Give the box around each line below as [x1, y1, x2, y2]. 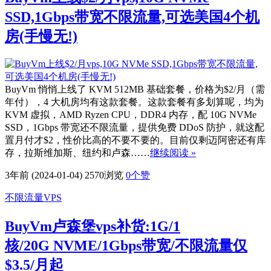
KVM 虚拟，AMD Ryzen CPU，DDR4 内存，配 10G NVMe [5, 109, 256, 120]
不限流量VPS [5, 192, 62, 203]
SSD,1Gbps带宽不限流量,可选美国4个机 [5, 8, 260, 25]
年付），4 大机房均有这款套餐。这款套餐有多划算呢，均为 [5, 96, 264, 107]
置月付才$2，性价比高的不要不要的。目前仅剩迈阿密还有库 [5, 134, 266, 145]
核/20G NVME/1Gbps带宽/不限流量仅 [5, 237, 247, 253]
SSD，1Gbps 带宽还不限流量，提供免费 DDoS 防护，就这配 [5, 122, 264, 132]
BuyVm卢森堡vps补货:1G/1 [5, 218, 180, 234]
